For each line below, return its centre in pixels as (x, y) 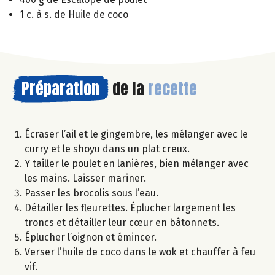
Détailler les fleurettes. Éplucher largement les (130, 208)
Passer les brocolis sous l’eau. (91, 193)
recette (172, 89)
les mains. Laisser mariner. (85, 179)
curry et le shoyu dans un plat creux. (107, 149)
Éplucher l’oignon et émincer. (91, 238)
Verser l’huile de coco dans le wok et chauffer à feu (140, 252)
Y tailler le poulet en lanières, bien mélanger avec (137, 164)
